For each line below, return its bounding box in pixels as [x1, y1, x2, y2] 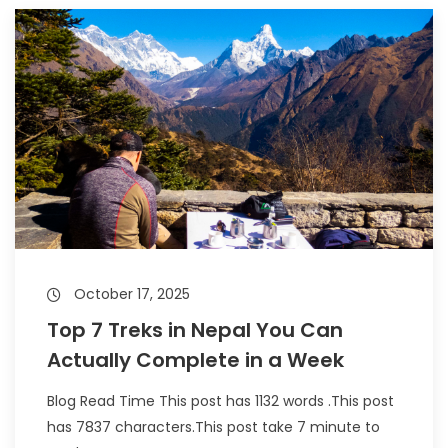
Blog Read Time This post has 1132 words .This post [47, 391, 394, 411]
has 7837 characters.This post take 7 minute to [47, 417, 380, 437]
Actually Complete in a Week [47, 346, 344, 374]
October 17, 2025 [70, 284, 190, 304]
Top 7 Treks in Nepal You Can [47, 316, 343, 344]
